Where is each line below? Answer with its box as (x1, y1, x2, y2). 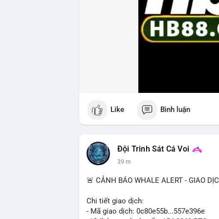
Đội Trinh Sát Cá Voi (117, 144, 189, 153)
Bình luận (160, 105, 190, 114)
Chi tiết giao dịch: (87, 196, 144, 205)
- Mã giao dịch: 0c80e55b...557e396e (87, 206, 205, 216)
